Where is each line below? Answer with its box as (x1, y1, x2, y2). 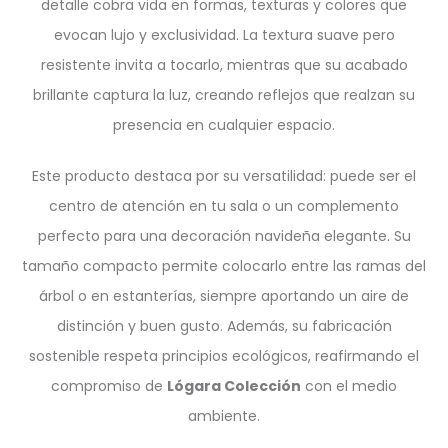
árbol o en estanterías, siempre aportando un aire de (39, 286, 409, 306)
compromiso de (51, 376, 167, 396)
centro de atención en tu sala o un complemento (49, 196, 399, 216)
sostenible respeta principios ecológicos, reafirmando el (29, 346, 419, 366)
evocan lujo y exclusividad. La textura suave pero (53, 25, 395, 45)
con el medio (301, 376, 397, 396)
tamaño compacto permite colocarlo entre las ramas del (22, 256, 426, 276)
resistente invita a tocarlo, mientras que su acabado (40, 55, 408, 75)
